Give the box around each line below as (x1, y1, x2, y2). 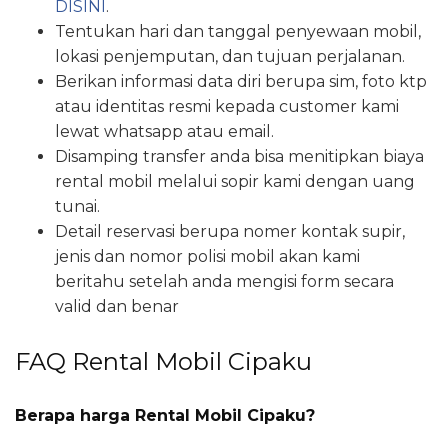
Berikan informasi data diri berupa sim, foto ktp (55, 72, 427, 92)
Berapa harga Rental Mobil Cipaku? (15, 405, 315, 425)
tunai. (55, 197, 100, 217)
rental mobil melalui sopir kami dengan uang (55, 172, 415, 192)
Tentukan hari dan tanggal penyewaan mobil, (55, 22, 421, 42)
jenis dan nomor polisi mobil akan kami (55, 247, 360, 267)
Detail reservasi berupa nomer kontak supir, (55, 222, 405, 242)
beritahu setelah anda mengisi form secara (55, 272, 394, 292)
